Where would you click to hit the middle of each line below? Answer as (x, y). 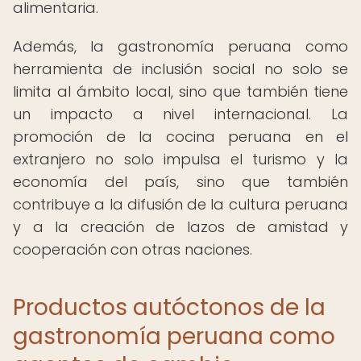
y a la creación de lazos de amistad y (180, 227)
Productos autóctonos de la (169, 307)
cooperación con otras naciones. (133, 249)
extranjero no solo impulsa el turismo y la (180, 159)
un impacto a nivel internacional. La (180, 114)
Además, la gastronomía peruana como (180, 46)
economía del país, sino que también (180, 182)
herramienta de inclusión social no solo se (180, 69)
